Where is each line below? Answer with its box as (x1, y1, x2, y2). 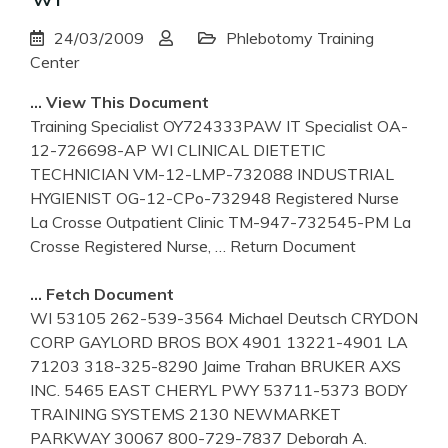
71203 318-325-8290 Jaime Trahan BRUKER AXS (30, 355, 401, 376)
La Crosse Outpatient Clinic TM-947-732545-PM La (30, 211, 411, 232)
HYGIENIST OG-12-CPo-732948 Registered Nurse (30, 187, 399, 208)
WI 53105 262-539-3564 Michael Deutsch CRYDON (30, 307, 418, 328)
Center (30, 51, 79, 72)
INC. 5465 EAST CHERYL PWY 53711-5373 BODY (30, 379, 407, 400)
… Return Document (215, 235, 356, 256)
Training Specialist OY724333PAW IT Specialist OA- (30, 115, 408, 136)
